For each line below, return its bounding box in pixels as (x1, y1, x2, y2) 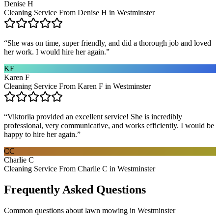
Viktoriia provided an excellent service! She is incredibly (7, 112, 182, 121)
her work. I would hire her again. (4, 47, 106, 56)
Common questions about (4, 206, 85, 215)
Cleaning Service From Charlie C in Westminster (4, 164, 155, 173)
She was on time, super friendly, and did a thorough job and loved (7, 38, 211, 47)
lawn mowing (85, 206, 128, 215)
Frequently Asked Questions (4, 183, 146, 196)
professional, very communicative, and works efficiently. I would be (4, 121, 214, 130)
